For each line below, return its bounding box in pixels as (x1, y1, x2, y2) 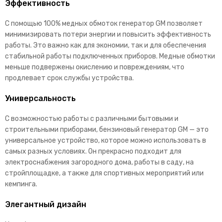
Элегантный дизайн (5, 199, 86, 209)
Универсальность (5, 93, 76, 103)
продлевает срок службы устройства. (5, 73, 134, 82)
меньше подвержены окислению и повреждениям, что (5, 62, 184, 71)
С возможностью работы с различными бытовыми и (5, 114, 178, 123)
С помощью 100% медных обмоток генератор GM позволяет (5, 19, 203, 28)
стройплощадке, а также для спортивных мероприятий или (5, 168, 204, 177)
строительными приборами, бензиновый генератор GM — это (5, 125, 209, 134)
